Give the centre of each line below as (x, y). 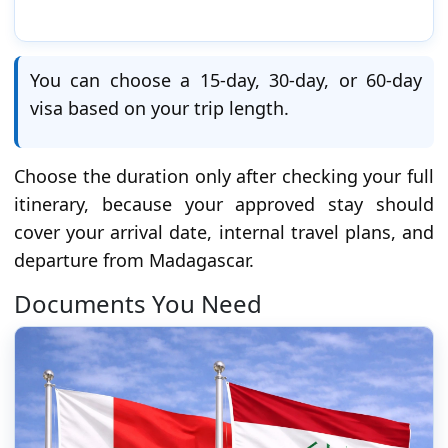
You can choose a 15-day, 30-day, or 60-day (226, 80)
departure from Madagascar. (134, 260)
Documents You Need (138, 303)
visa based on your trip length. (159, 108)
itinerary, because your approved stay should (224, 204)
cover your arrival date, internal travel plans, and (224, 232)
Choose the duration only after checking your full (224, 176)
